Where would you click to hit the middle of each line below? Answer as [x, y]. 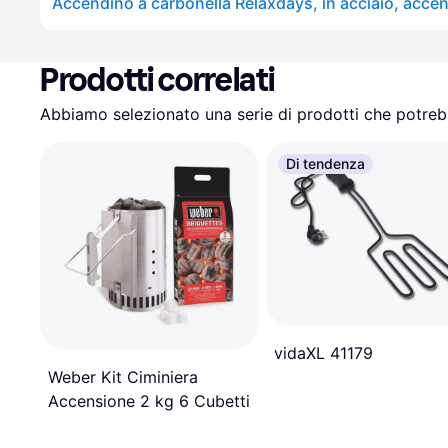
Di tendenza [325, 163]
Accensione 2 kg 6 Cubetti [149, 401]
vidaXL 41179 [323, 352]
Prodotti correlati [157, 80]
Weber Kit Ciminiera [123, 377]
